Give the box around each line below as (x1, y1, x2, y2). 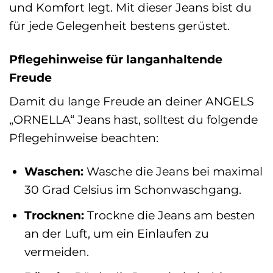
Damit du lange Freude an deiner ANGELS (9, 94, 254, 109)
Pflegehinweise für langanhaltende (9, 51, 222, 66)
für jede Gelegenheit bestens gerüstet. (9, 18, 230, 33)
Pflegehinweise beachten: (9, 130, 158, 146)
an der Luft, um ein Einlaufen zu (24, 225, 209, 241)
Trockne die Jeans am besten (83, 207, 255, 222)
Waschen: (24, 164, 83, 179)
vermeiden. (24, 244, 89, 259)
